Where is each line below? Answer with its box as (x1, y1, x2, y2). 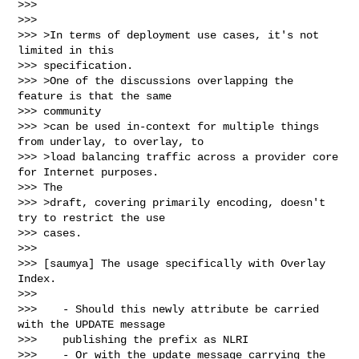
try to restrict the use (18, 211, 166, 224)
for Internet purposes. (18, 165, 159, 179)
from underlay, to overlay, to (18, 135, 204, 148)
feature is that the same (18, 89, 172, 103)
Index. (18, 272, 57, 285)
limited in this (18, 43, 115, 57)
